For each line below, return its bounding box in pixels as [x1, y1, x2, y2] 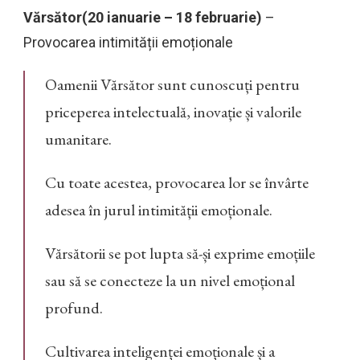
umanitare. [45, 129, 112, 150]
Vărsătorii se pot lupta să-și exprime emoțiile [45, 243, 315, 264]
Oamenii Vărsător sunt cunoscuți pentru [45, 74, 300, 96]
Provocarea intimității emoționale [23, 34, 233, 51]
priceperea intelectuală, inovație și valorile [45, 101, 301, 123]
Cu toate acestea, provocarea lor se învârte [45, 172, 309, 194]
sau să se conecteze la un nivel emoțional [45, 270, 295, 292]
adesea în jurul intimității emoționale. [45, 199, 272, 221]
